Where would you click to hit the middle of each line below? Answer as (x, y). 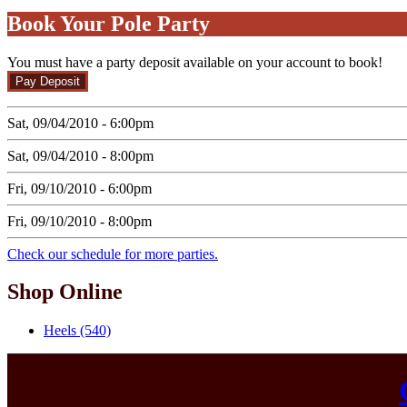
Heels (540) (77, 331)
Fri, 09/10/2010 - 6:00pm (79, 188)
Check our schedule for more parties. (113, 253)
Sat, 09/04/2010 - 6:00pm (80, 123)
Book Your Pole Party (109, 23)
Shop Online (65, 292)
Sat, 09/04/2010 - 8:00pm (80, 155)
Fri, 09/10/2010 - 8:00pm (79, 221)
